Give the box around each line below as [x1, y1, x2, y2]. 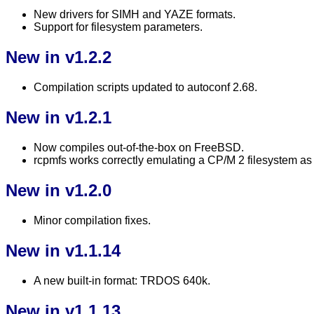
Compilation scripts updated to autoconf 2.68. [34, 81, 257, 94]
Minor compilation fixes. [34, 214, 151, 226]
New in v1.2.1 [6, 108, 111, 128]
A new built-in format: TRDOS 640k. [34, 274, 210, 287]
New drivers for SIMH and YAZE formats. [34, 8, 235, 21]
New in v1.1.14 [6, 240, 121, 260]
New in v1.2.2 [6, 48, 111, 67]
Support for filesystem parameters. [34, 21, 203, 34]
